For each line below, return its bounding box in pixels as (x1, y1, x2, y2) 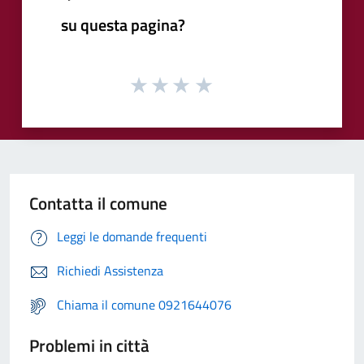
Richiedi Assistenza (57, 261, 163, 281)
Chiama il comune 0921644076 (57, 295, 232, 315)
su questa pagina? (61, 11, 185, 37)
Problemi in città (29, 332, 149, 359)
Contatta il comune (29, 190, 167, 217)
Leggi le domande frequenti (57, 227, 207, 247)
